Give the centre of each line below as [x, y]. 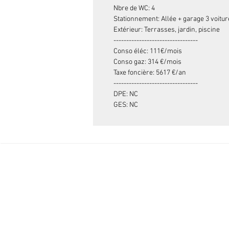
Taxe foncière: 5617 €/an [150, 73]
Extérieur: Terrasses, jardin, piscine [167, 30]
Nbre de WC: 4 [134, 8]
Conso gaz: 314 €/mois [147, 62]
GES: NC [126, 105]
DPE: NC [126, 94]
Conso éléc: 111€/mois [148, 51]
